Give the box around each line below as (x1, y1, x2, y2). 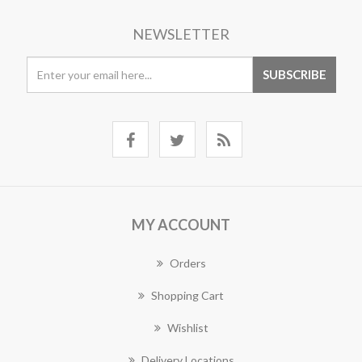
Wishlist (166, 321, 208, 335)
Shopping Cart (151, 288, 224, 302)
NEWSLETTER (133, 25, 229, 43)
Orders (169, 256, 206, 270)
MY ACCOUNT (132, 216, 230, 234)
